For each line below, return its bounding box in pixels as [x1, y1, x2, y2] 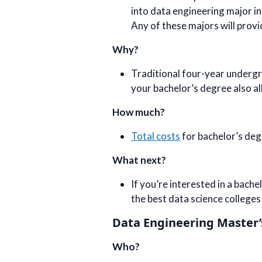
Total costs [131, 130, 180, 142]
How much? [112, 106, 165, 118]
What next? [112, 154, 166, 166]
